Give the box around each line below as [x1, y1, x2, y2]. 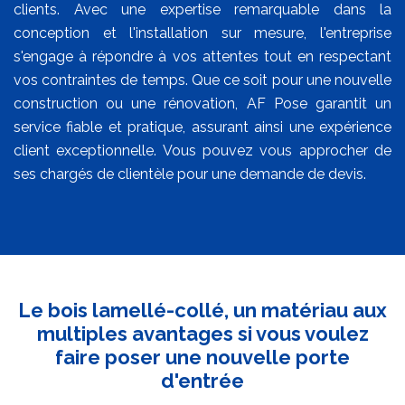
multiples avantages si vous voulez [36, 322, 369, 346]
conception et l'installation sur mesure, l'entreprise [14, 24, 391, 42]
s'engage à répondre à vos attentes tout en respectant [14, 48, 391, 66]
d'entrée [161, 369, 244, 393]
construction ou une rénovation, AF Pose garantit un [14, 95, 391, 113]
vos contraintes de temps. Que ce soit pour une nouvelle [14, 71, 391, 89]
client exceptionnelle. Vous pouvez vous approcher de [14, 142, 391, 160]
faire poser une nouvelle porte [55, 345, 350, 370]
